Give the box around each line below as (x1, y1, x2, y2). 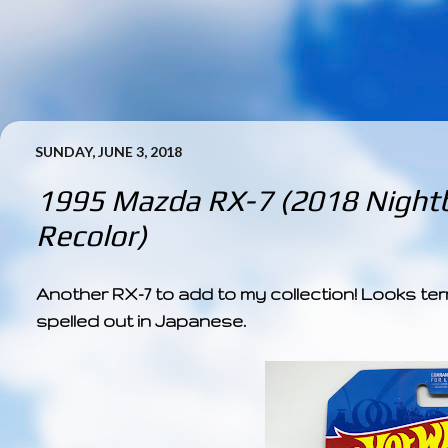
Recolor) (36, 218, 147, 253)
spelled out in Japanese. (36, 311, 246, 330)
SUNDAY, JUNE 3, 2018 (35, 143, 182, 160)
